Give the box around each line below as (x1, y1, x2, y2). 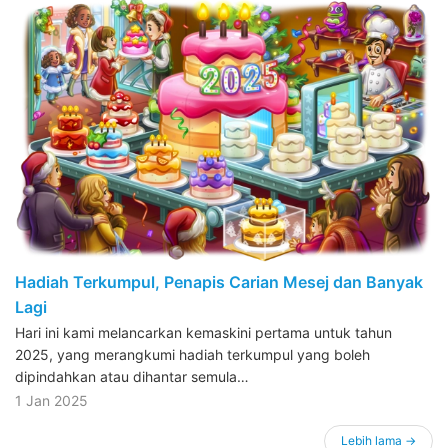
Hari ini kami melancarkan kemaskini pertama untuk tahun (15, 323, 392, 341)
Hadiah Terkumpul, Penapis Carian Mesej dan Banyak (15, 271, 423, 292)
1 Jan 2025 (15, 391, 88, 409)
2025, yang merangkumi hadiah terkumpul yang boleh (15, 345, 370, 363)
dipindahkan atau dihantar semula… (15, 367, 249, 385)
